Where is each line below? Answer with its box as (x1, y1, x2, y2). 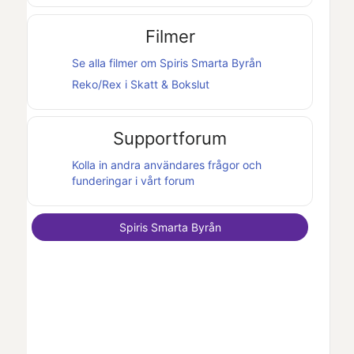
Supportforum (113, 128, 228, 149)
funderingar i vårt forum (72, 174, 194, 188)
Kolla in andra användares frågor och (72, 158, 262, 172)
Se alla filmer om (72, 55, 160, 70)
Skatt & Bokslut (130, 77, 209, 91)
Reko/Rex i (72, 77, 130, 91)
